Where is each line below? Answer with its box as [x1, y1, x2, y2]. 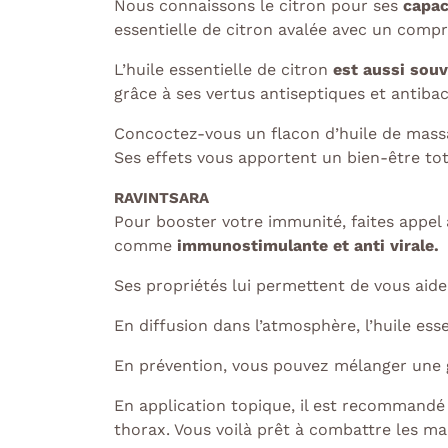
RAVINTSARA [114, 189, 209, 208]
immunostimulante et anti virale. [177, 236, 439, 256]
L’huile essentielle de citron [114, 60, 333, 80]
